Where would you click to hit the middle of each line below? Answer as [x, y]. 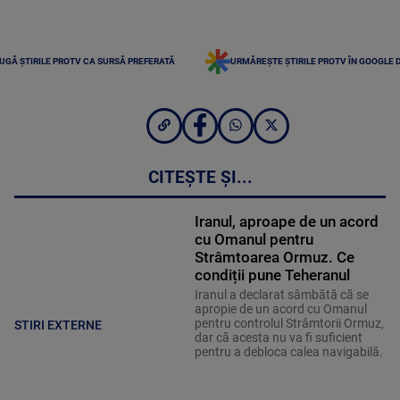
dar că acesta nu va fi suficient [278, 338]
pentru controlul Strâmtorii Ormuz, [289, 324]
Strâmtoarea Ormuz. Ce [274, 258]
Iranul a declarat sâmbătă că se [281, 295]
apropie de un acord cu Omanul [280, 309]
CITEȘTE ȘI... [200, 178]
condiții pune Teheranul [272, 275]
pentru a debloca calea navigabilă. [288, 352]
